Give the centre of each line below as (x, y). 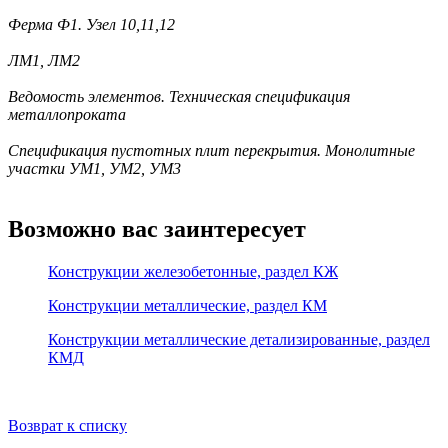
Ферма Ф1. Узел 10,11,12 (91, 24)
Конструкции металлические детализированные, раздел (239, 339)
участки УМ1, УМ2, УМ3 (94, 168)
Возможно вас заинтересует (157, 228)
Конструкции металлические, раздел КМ (187, 305)
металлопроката (67, 114)
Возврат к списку (67, 425)
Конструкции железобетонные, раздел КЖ (193, 271)
